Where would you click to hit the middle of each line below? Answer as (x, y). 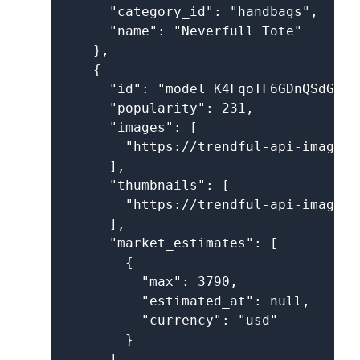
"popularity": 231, (157, 108)
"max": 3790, (149, 282)
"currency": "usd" (170, 320)
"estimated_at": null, (186, 301)
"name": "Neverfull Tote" (182, 31)
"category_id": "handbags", (190, 12)
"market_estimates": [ (170, 243)
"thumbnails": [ (145, 185)
